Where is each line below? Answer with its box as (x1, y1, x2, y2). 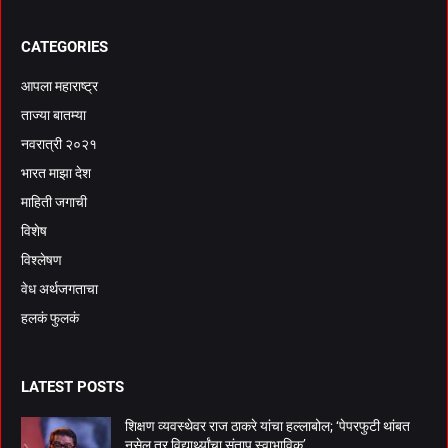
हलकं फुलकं (21, 309, 79, 326)
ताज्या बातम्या (21, 106, 86, 123)
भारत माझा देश (21, 164, 91, 181)
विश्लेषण (21, 251, 62, 268)
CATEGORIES (21, 37, 108, 56)
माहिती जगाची (21, 193, 87, 210)
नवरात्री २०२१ (21, 135, 97, 152)
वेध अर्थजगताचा (21, 280, 98, 297)
